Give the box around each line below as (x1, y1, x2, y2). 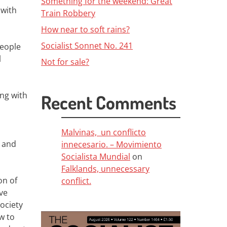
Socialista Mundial (61, 151, 130, 162)
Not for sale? (41, 56, 89, 67)
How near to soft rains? (41, 24, 130, 35)
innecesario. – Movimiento (61, 139, 162, 150)
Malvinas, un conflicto (61, 127, 146, 138)
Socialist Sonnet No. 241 (41, 40, 133, 51)
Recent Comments (41, 91, 176, 114)
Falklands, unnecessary (61, 163, 149, 174)
